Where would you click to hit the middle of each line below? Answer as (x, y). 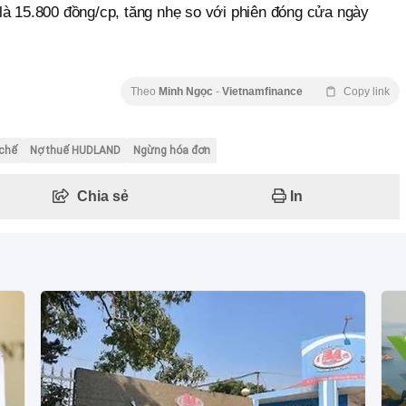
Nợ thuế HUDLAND (75, 151)
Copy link (367, 92)
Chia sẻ (103, 197)
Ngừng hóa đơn (172, 151)
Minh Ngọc (187, 92)
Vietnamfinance (262, 92)
